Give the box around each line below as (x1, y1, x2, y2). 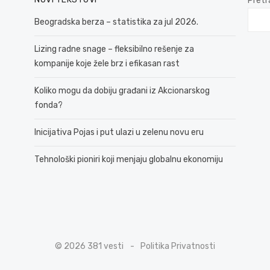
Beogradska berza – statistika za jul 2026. (34, 16, 199, 27)
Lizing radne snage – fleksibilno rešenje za (34, 43, 195, 54)
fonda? (34, 99, 63, 110)
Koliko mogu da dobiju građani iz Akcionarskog (34, 85, 210, 96)
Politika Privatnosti (140, 240, 215, 251)
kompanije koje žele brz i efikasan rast (34, 58, 180, 69)
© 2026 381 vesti (55, 240, 124, 251)
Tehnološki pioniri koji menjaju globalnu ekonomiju (34, 154, 224, 165)
